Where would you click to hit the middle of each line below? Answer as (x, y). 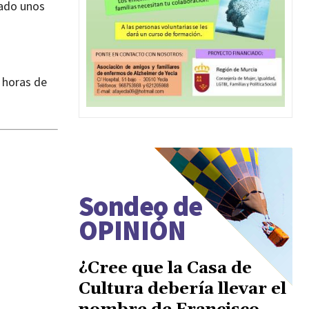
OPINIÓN (132, 230)
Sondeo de (141, 206)
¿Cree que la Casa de (165, 268)
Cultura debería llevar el (182, 289)
